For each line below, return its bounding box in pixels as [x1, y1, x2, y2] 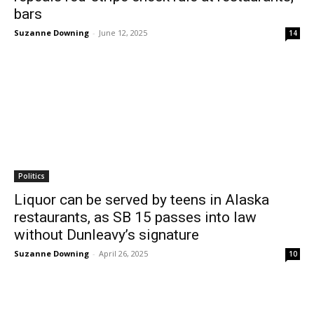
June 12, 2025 [99, 27, 147, 38]
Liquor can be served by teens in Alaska [14, 191, 269, 208]
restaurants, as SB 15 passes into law [14, 209, 257, 226]
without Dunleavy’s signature [14, 226, 199, 243]
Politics [18, 171, 45, 181]
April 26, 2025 [99, 248, 148, 259]
